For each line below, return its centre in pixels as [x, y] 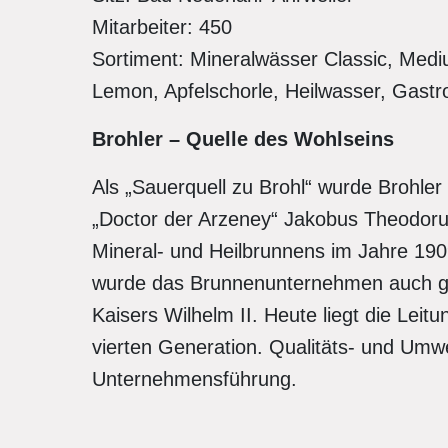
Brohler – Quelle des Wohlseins [243, 139]
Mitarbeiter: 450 [162, 27]
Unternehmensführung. [194, 379]
